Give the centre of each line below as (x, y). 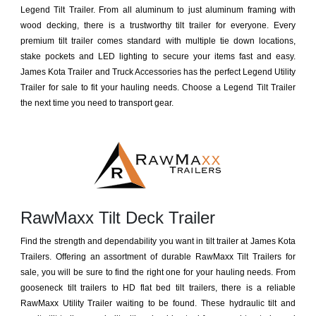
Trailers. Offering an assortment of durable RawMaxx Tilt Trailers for (158, 256)
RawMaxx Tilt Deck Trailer (118, 217)
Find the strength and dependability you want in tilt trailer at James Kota (158, 241)
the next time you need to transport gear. (97, 103)
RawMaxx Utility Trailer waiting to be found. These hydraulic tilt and (158, 303)
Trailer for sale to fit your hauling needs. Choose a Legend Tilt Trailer (158, 87)
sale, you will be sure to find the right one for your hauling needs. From (158, 272)
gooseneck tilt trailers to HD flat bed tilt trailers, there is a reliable (158, 287)
